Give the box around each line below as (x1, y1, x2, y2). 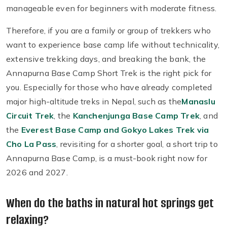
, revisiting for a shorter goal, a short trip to (56, 139, 218, 149)
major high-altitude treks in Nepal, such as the (6, 96, 182, 107)
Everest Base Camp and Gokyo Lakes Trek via (21, 125, 209, 135)
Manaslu (181, 96, 215, 107)
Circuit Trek (6, 110, 54, 121)
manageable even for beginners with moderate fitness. (6, 3, 217, 14)
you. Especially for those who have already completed (6, 82, 212, 93)
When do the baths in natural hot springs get (6, 195, 214, 212)
